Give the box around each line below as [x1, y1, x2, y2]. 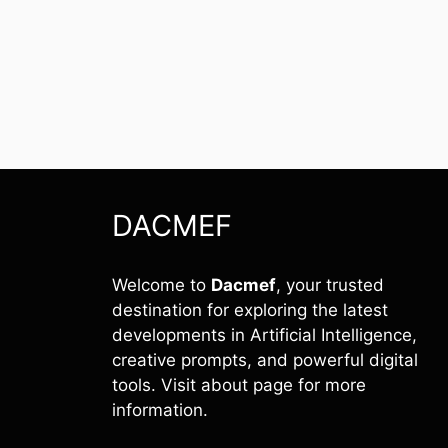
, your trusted [276, 275, 384, 295]
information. [112, 400, 208, 420]
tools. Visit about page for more [112, 375, 366, 395]
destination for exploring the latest [112, 300, 388, 320]
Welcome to [112, 275, 211, 295]
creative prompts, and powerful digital [112, 350, 418, 370]
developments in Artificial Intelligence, [112, 325, 417, 345]
